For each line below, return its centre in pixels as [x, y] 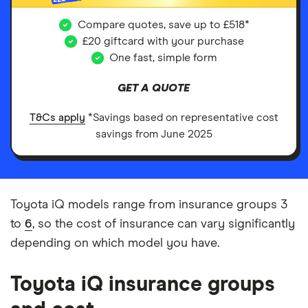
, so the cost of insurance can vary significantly [164, 224]
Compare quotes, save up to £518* [164, 25]
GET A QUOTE [154, 88]
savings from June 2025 [154, 134]
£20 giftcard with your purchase [164, 41]
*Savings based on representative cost [182, 118]
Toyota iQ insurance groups [143, 284]
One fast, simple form [164, 58]
